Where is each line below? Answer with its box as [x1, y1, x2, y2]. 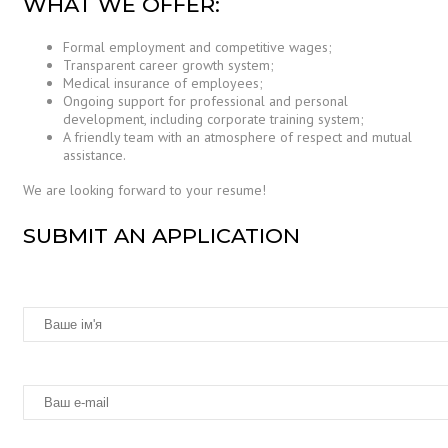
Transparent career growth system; [63, 56, 274, 75]
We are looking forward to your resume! [23, 181, 266, 200]
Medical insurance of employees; [63, 74, 263, 93]
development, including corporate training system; [63, 110, 364, 129]
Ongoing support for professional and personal [63, 92, 348, 111]
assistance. [63, 146, 126, 165]
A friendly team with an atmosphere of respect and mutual [63, 128, 412, 147]
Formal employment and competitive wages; [63, 38, 332, 57]
